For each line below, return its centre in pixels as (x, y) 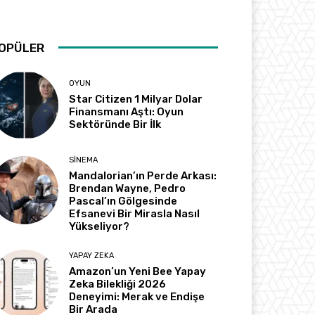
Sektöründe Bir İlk (115, 125)
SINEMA (84, 160)
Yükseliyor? (99, 227)
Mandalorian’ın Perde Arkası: (143, 176)
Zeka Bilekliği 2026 (118, 284)
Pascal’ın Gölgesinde (123, 201)
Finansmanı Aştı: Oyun (127, 112)
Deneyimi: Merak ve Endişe (137, 297)
